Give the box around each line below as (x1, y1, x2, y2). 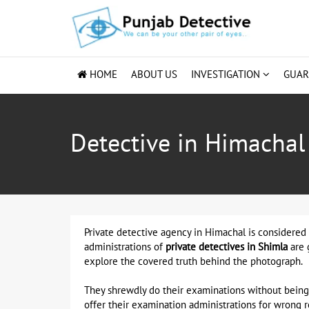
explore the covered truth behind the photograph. (84, 255, 303, 268)
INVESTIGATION (191, 68, 263, 81)
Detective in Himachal (70, 130, 306, 159)
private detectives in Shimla (166, 241, 288, 253)
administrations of (84, 241, 166, 253)
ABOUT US (131, 68, 177, 81)
